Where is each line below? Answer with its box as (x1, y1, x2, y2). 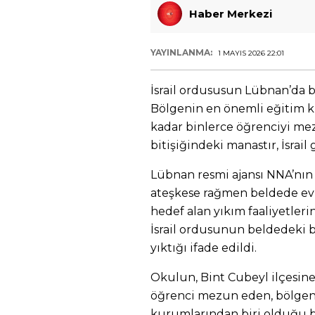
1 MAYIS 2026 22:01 (218, 49, 284, 58)
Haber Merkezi (189, 6, 272, 20)
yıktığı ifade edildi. (150, 241, 257, 255)
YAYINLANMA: (150, 47, 214, 58)
